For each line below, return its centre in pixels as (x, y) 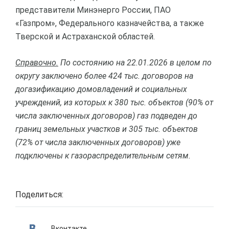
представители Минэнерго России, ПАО (93, 10)
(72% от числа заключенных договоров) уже (98, 142)
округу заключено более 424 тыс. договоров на (104, 76)
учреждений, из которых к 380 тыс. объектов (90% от (114, 102)
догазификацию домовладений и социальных (101, 89)
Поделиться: (39, 194)
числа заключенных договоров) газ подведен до (106, 116)
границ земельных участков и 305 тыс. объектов (107, 129)
